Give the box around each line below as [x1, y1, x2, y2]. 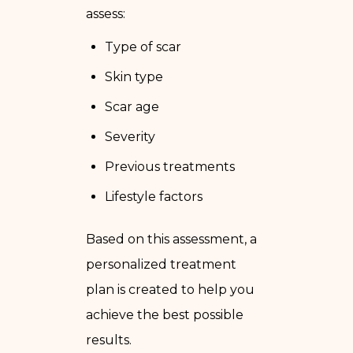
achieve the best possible [86, 307, 243, 322]
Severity [105, 128, 155, 144]
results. [86, 332, 132, 347]
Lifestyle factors [105, 188, 203, 204]
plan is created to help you [86, 281, 255, 297]
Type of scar [105, 39, 181, 54]
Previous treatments [105, 158, 235, 174]
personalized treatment [86, 256, 236, 272]
